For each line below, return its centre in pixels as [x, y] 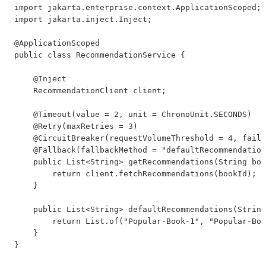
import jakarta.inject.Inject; [83, 19]
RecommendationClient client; [90, 90]
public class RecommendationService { [100, 55]
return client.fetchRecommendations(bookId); [135, 173]
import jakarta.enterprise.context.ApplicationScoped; [138, 7]
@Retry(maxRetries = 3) [76, 126]
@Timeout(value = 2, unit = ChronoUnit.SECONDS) [133, 114]
